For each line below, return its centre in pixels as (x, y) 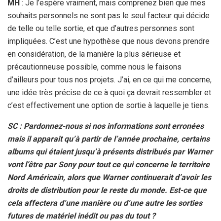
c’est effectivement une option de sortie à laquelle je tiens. (109, 105)
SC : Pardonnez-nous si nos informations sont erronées (106, 126)
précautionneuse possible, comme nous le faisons (94, 67)
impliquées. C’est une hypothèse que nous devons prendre (109, 41)
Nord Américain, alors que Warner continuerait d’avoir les (109, 177)
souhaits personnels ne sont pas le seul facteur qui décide (109, 15)
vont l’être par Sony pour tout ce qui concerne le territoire (109, 164)
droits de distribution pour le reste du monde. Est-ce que (107, 190)
